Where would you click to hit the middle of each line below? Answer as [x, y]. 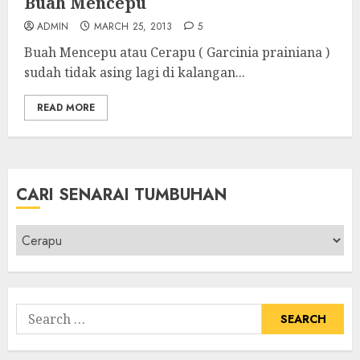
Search [37, 313]
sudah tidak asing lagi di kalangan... [135, 72]
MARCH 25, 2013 [133, 27]
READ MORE [66, 108]
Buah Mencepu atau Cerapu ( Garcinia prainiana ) [177, 52]
